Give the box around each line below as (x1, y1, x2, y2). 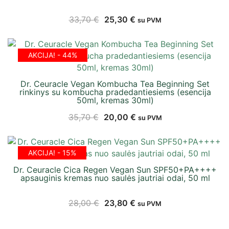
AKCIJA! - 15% (28, 148, 76, 157)
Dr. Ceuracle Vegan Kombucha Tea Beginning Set (20, 79, 210, 89)
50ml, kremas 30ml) (76, 95, 154, 106)
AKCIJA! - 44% (28, 51, 77, 60)
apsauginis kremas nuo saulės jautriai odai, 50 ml (20, 173, 210, 184)
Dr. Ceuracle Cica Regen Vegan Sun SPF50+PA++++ (13, 165, 217, 175)
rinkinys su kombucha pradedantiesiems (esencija (19, 87, 211, 98)
